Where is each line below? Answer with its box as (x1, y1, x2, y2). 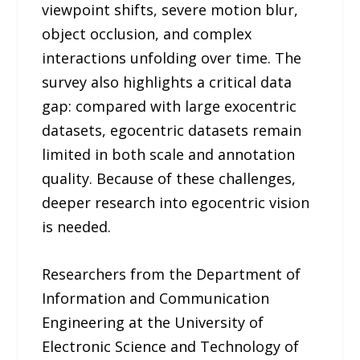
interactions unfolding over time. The (42, 48, 302, 68)
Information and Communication (42, 288, 270, 308)
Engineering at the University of (42, 312, 264, 332)
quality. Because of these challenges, (42, 169, 297, 189)
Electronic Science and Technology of (42, 336, 300, 356)
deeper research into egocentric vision (42, 193, 310, 213)
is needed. (42, 217, 112, 237)
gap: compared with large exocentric (42, 96, 297, 117)
